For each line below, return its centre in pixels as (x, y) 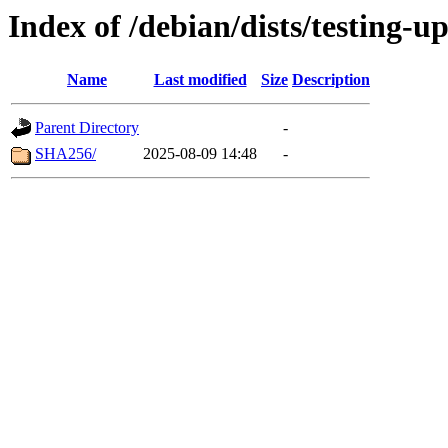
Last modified (200, 80)
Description (331, 80)
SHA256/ (65, 154)
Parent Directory (87, 128)
